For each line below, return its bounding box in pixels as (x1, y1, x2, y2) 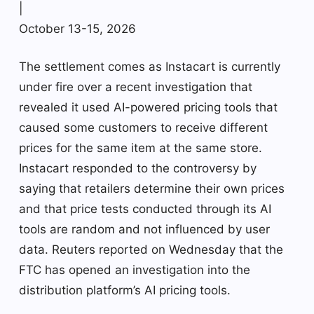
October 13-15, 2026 (19, 21, 136, 36)
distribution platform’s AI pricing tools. (19, 282, 231, 297)
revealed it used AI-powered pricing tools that (19, 100, 278, 114)
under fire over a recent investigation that (19, 79, 252, 94)
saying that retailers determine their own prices (19, 181, 285, 196)
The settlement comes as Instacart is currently (19, 59, 280, 74)
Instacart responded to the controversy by (19, 161, 257, 175)
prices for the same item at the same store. (19, 140, 262, 155)
